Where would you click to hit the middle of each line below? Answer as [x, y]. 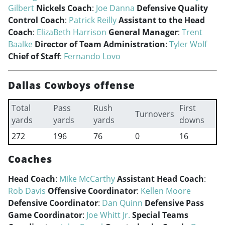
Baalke [20, 44]
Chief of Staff [34, 56]
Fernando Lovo [92, 56]
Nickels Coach [64, 8]
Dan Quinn [122, 203]
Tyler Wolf [188, 44]
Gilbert [21, 8]
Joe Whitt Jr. [108, 215]
